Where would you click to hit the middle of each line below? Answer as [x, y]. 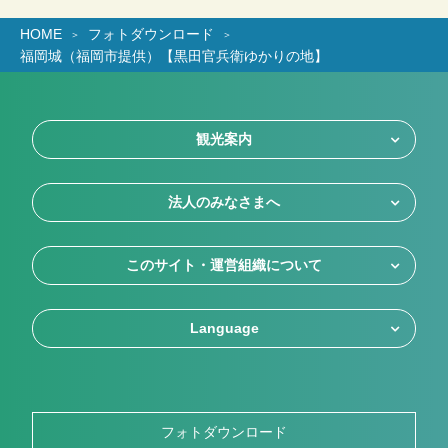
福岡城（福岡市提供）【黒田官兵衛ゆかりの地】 [174, 56]
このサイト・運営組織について [224, 265]
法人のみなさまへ [224, 202]
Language [224, 328]
